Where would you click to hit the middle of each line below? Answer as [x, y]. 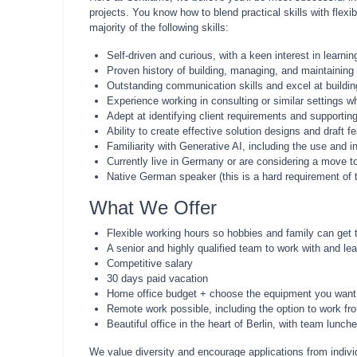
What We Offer [153, 208]
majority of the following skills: [159, 27]
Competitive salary [150, 263]
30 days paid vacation [157, 279]
